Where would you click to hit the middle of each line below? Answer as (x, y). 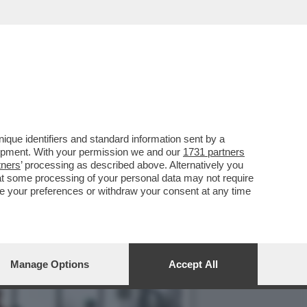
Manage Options (50, 264)
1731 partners (214, 152)
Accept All (193, 264)
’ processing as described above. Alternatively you (132, 165)
